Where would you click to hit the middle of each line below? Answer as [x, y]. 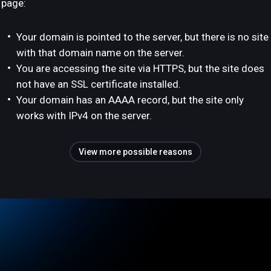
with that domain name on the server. [100, 53]
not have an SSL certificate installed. [99, 84]
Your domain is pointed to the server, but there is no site [142, 37]
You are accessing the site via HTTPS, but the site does [140, 68]
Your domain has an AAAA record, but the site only [130, 100]
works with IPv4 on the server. [84, 116]
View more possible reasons [135, 152]
